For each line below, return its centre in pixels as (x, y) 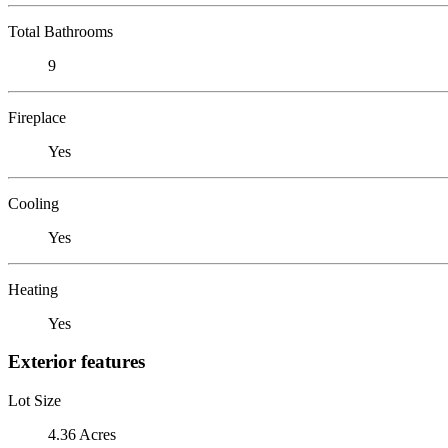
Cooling (33, 203)
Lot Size (34, 400)
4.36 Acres (82, 434)
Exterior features (76, 362)
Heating (33, 289)
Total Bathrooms (60, 31)
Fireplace (37, 117)
